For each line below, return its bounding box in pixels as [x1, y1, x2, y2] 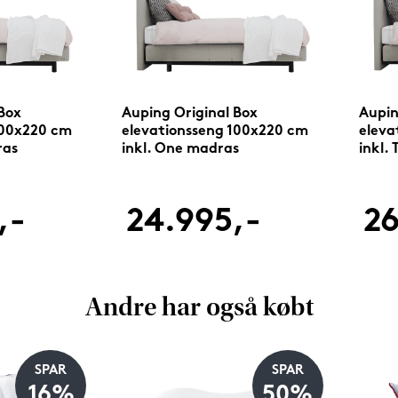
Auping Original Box [122, 106, 259, 121]
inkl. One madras [122, 141, 240, 156]
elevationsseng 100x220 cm [122, 123, 309, 139]
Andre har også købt [84, 296, 314, 323]
